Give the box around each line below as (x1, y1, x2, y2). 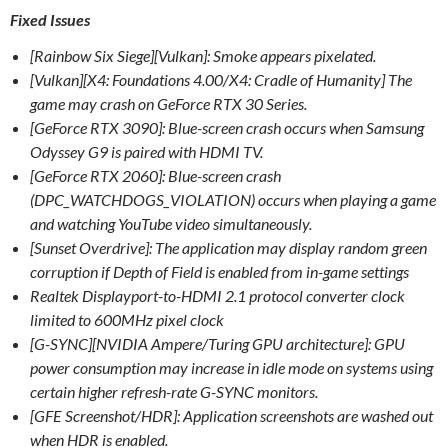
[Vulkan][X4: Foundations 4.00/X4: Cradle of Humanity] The (30, 69, 412, 89)
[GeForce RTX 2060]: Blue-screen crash (30, 165, 281, 185)
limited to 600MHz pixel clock (30, 309, 227, 329)
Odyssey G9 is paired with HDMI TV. (30, 141, 266, 161)
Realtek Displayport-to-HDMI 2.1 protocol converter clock (30, 285, 405, 305)
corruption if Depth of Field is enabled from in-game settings (30, 261, 412, 281)
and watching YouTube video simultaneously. (30, 213, 315, 233)
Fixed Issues (10, 9, 90, 29)
